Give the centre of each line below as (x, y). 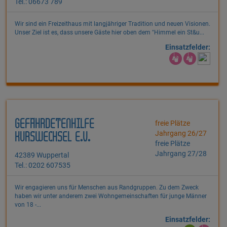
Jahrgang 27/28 (181, 154)
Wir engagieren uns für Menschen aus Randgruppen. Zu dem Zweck (107, 188)
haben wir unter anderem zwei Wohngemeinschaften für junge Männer (111, 196)
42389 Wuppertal (42, 155)
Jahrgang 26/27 (181, 134)
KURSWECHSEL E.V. (52, 138)
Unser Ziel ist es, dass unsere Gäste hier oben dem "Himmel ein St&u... (109, 33)
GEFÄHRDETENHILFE (54, 125)
